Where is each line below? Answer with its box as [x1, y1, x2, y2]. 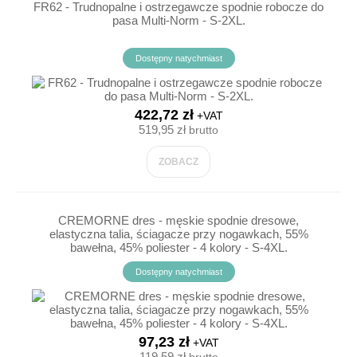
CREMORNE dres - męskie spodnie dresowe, [58, 213, 299, 227]
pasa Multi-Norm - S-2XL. [112, 13, 245, 27]
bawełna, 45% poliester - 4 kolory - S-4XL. [69, 240, 288, 254]
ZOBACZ [159, 155, 198, 167]
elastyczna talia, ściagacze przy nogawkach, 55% [49, 226, 308, 241]
